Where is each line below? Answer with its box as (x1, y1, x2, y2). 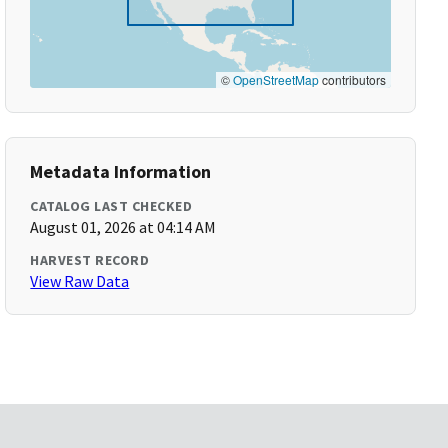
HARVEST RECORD (30, 251, 150, 269)
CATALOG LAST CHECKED (30, 197, 193, 215)
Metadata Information (30, 160, 212, 183)
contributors (318, 71, 386, 88)
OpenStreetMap (232, 71, 319, 88)
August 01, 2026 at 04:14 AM (30, 217, 217, 237)
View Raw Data (30, 271, 130, 291)
